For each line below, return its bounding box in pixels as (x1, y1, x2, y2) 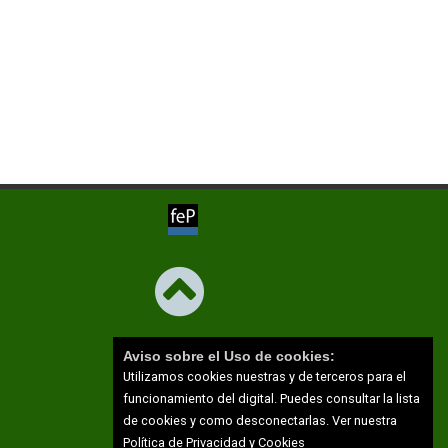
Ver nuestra (329, 413, 397, 428)
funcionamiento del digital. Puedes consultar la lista (123, 391, 420, 406)
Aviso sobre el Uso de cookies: (123, 348, 335, 364)
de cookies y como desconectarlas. (123, 413, 329, 428)
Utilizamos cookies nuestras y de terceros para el (123, 369, 406, 384)
